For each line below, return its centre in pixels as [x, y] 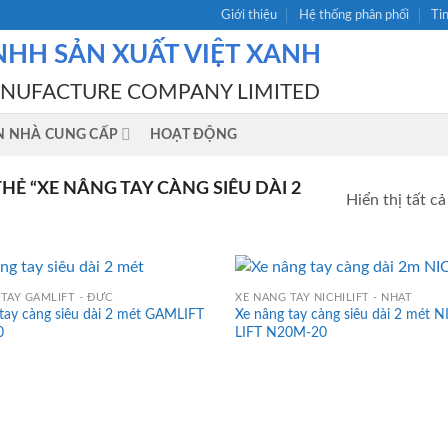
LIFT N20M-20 [281, 333]
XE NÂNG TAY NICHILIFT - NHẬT [324, 297]
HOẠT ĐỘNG [193, 134]
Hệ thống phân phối [354, 15]
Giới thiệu [248, 15]
